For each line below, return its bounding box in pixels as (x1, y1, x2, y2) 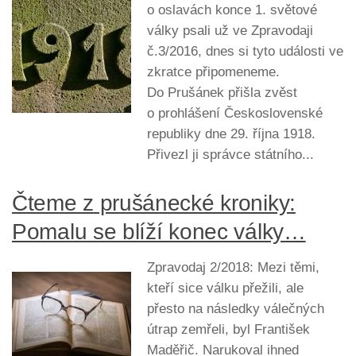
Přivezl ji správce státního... (147, 146, 314, 162)
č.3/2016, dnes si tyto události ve (147, 43, 343, 59)
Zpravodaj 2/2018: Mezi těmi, (147, 260, 319, 276)
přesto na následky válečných (147, 301, 324, 317)
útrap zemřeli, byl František (147, 322, 310, 338)
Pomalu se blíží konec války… (12, 219, 306, 245)
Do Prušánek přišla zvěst (147, 84, 297, 100)
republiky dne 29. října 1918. (147, 126, 315, 141)
